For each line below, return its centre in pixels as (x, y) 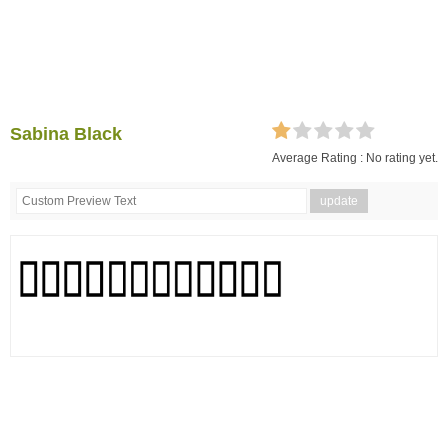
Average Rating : (319, 158)
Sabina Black (66, 134)
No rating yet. (402, 158)
